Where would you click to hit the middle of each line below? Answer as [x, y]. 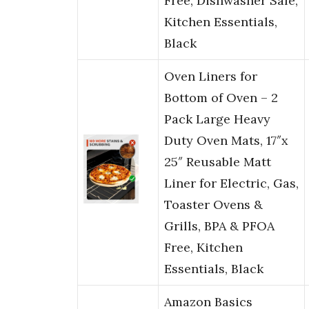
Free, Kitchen [203, 248]
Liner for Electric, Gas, [231, 183]
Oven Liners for [211, 77]
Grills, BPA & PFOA [219, 226]
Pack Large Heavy [217, 119]
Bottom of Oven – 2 [221, 98]
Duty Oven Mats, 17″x [226, 141]
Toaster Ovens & [213, 205]
